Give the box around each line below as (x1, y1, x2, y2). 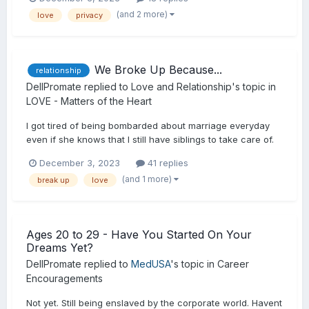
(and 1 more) (122, 173, 174, 184)
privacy (76, 10, 103, 20)
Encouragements (26, 272, 103, 284)
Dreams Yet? (26, 240, 93, 255)
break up (37, 175, 70, 185)
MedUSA (131, 257, 170, 270)
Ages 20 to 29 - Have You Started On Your (26, 227, 252, 241)
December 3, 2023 (39, 157, 120, 169)
